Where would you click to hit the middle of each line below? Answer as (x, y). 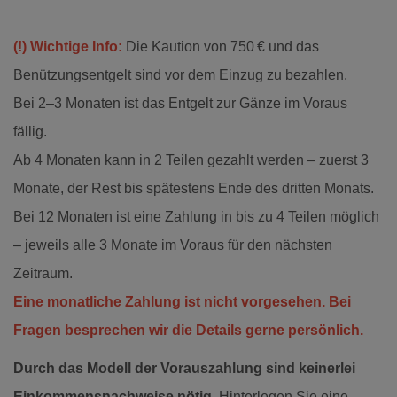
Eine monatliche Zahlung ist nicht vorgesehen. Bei (182, 301)
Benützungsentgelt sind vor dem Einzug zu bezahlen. (180, 74)
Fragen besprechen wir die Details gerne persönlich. (188, 330)
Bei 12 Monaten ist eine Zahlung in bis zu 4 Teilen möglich (196, 216)
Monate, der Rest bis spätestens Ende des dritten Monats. (194, 188)
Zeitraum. (43, 273)
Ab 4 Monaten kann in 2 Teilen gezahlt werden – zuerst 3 (191, 160)
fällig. (30, 131)
